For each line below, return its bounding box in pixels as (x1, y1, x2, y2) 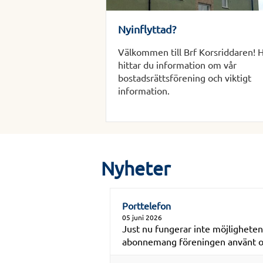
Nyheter (101, 157, 170, 180)
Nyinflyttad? (118, 23, 177, 36)
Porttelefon (122, 200, 171, 212)
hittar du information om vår (118, 59, 237, 71)
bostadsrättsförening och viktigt (118, 72, 252, 84)
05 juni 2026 (122, 213, 162, 222)
